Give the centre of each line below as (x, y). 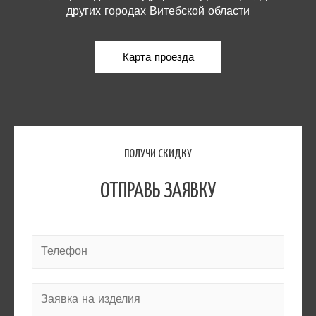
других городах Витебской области (158, 11)
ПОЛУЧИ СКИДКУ (158, 154)
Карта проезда (158, 57)
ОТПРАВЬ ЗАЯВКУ (158, 191)
